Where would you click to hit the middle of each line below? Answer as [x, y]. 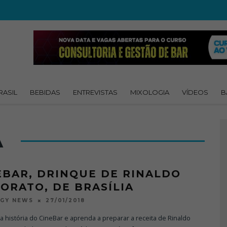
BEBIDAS [45, 92]
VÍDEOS [195, 92]
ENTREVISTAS [95, 92]
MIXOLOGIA [150, 92]
